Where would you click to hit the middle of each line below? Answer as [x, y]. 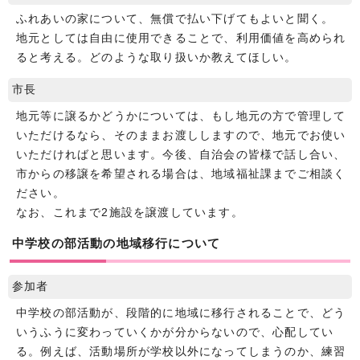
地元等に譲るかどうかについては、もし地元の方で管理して [181, 116]
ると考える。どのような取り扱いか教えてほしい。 [157, 57]
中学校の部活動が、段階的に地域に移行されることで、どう [181, 313]
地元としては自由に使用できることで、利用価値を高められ [181, 38]
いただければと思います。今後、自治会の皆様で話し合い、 [181, 154]
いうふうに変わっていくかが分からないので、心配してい [175, 332]
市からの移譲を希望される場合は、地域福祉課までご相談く [181, 174]
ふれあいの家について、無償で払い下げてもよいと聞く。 [175, 18]
